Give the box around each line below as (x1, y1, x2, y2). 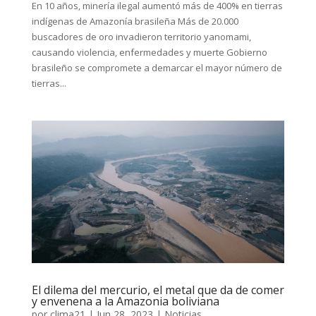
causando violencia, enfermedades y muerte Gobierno (31, 46, 267, 59)
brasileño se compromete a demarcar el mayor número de (31, 61, 282, 75)
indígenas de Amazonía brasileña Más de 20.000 (31, 15, 238, 28)
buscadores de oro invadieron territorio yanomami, (31, 30, 251, 44)
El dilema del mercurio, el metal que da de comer (31, 281, 284, 298)
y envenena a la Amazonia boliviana (31, 293, 222, 309)
